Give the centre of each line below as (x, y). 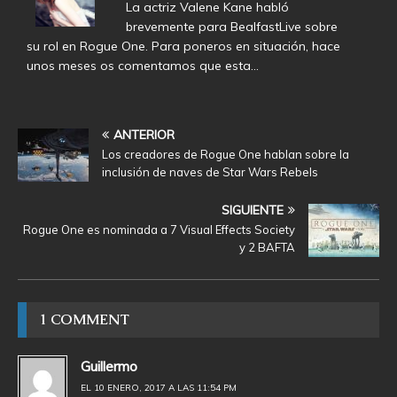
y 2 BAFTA (267, 248)
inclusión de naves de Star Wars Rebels (210, 172)
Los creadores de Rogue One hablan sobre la (226, 155)
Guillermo (109, 366)
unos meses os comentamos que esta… (143, 66)
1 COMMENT (85, 320)
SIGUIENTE (253, 210)
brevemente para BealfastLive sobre (231, 27)
